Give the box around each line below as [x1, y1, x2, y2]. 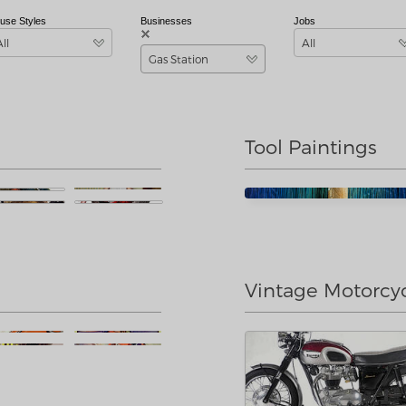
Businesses [140, 15, 193, 26]
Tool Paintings [245, 135, 377, 158]
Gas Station [149, 53, 209, 65]
